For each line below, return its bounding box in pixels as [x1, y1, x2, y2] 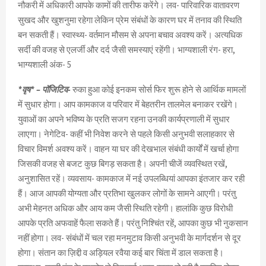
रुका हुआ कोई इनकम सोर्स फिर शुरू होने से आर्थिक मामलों [72, 84, 246, 96]
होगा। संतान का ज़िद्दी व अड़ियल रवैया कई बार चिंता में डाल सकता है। [18, 247, 224, 259]
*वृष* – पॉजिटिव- [18, 84, 71, 96]
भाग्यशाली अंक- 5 [18, 59, 71, 71]
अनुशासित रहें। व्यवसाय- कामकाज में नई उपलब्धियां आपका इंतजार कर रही [18, 173, 245, 185]
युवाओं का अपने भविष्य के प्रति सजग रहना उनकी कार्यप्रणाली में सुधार [18, 113, 230, 125]
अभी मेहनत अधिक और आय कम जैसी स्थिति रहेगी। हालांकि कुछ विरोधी [18, 202, 233, 214]
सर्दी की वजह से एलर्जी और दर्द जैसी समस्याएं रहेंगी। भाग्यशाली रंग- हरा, [18, 44, 235, 56]
